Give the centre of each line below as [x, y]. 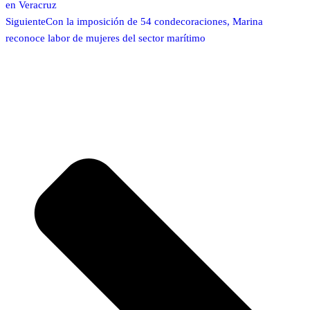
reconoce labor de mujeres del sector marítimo [106, 38]
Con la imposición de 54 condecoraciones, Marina [154, 21]
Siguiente [26, 21]
